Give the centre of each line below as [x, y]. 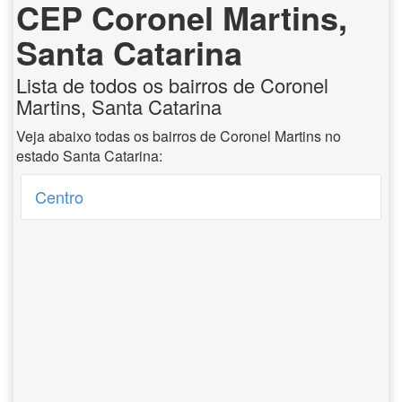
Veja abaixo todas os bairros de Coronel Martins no [179, 136]
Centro [60, 197]
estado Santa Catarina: [89, 156]
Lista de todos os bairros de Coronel [172, 85]
